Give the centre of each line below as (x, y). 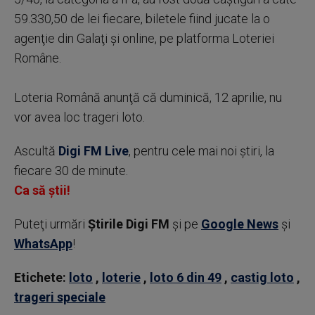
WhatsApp (43, 244)
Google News (240, 224)
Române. (38, 58)
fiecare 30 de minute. (71, 171)
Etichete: (40, 277)
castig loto (262, 277)
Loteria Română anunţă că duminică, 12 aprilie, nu (148, 97)
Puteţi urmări (51, 224)
